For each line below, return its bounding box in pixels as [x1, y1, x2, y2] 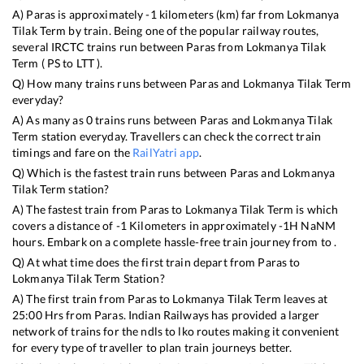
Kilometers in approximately [127, 219, 279, 233]
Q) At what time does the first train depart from [12, 255, 258, 270]
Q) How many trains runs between [12, 76, 190, 91]
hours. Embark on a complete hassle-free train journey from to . [12, 235, 337, 249]
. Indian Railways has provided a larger [123, 308, 319, 323]
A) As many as [12, 113, 86, 128]
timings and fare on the [12, 145, 133, 160]
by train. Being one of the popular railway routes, [66, 24, 319, 38]
